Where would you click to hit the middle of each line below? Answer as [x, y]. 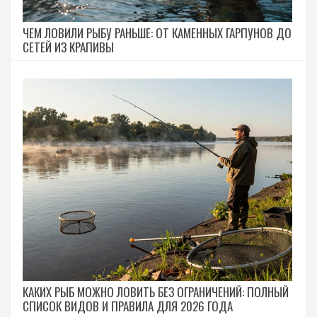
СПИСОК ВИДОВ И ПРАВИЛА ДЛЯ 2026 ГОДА [128, 306]
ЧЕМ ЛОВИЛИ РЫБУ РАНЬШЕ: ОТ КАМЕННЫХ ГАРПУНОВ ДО [157, 33]
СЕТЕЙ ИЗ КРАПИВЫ [68, 47]
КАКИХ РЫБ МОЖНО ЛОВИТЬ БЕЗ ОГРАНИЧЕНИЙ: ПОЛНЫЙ [156, 292]
